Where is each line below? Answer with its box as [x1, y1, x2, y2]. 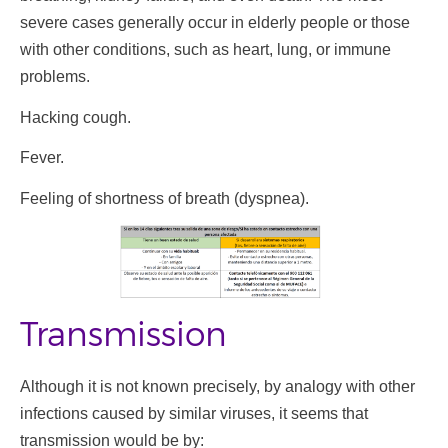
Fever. [20, 149, 64, 167]
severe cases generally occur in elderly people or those [20, 14, 410, 32]
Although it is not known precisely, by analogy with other [20, 377, 415, 395]
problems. [20, 68, 90, 86]
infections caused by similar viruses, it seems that [20, 404, 368, 422]
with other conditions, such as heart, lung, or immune [20, 41, 391, 59]
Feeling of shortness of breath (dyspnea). [20, 189, 309, 207]
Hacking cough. [20, 108, 131, 126]
